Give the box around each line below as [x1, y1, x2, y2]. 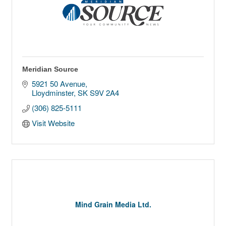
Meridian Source [22, 65, 78, 74]
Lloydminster [31, 87, 74, 98]
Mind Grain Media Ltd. [75, 199, 151, 210]
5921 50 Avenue [31, 78, 85, 89]
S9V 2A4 [89, 87, 119, 98]
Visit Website [31, 118, 75, 129]
